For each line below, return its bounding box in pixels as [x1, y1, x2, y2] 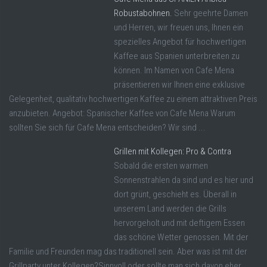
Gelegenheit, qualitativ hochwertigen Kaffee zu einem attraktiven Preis [9, 94, 257, 105]
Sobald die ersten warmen [114, 160, 208, 172]
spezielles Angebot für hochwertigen [114, 36, 246, 48]
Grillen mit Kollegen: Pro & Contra [114, 146, 231, 157]
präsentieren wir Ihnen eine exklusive [114, 79, 245, 91]
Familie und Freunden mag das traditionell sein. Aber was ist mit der [9, 246, 247, 257]
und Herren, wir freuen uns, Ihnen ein [114, 22, 243, 33]
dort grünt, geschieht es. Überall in [114, 189, 237, 200]
